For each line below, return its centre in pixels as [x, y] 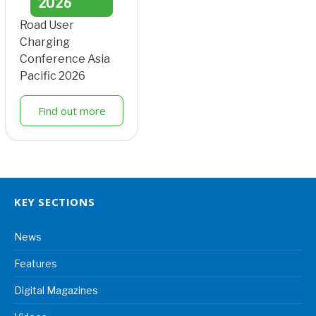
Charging [45, 42]
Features [36, 264]
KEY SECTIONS [55, 202]
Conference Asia [65, 59]
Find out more [72, 111]
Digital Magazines [56, 291]
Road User [47, 25]
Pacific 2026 [53, 76]
